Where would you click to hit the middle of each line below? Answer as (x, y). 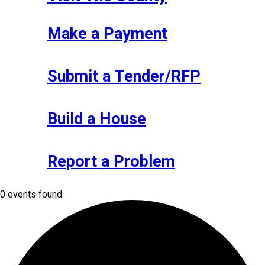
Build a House (97, 119)
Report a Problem (111, 161)
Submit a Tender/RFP (124, 76)
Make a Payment (107, 33)
